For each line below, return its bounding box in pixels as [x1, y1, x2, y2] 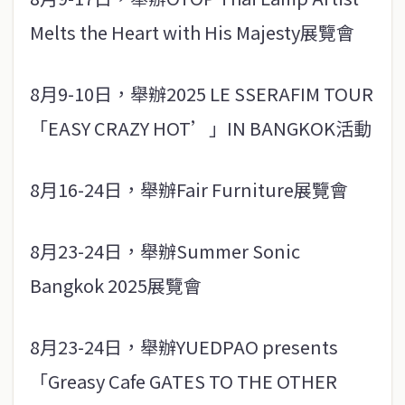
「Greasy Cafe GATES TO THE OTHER [30, 368, 337, 394]
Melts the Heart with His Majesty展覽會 [30, 19, 354, 45]
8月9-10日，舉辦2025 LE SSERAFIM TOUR [30, 80, 373, 107]
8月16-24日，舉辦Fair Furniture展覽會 [30, 176, 348, 202]
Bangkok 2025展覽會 [30, 272, 202, 298]
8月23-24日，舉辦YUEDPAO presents [30, 334, 338, 360]
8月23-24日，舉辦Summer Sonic [30, 238, 300, 264]
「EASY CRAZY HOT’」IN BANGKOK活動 [30, 115, 372, 141]
